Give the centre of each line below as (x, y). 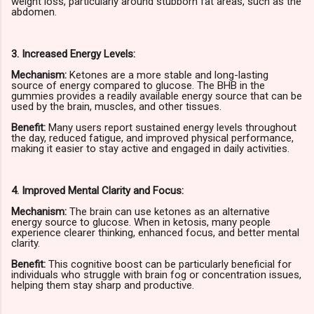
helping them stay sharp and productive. (103, 286)
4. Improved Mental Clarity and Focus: (97, 191)
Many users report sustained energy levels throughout (171, 128)
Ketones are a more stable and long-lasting (168, 75)
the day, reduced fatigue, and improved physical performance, (152, 138)
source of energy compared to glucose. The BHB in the (138, 86)
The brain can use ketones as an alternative (168, 212)
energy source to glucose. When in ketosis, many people (141, 223)
